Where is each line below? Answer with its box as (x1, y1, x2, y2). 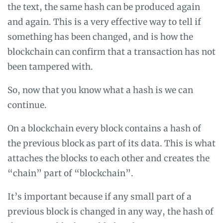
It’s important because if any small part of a (7, 191, 192, 202)
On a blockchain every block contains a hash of (7, 122, 201, 134)
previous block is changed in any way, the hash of (7, 206, 214, 217)
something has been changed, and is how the (7, 31, 193, 42)
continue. (7, 99, 47, 111)
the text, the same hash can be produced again (7, 1, 200, 12)
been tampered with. (7, 61, 93, 72)
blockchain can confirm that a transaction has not (7, 46, 216, 57)
